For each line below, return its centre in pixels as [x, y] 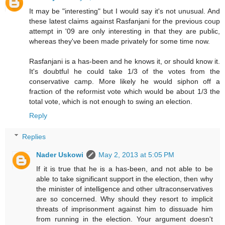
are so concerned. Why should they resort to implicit [125, 199]
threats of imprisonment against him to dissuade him [125, 209]
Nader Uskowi [60, 154]
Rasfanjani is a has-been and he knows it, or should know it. [125, 62]
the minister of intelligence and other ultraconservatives [125, 189]
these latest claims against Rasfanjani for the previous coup [125, 21]
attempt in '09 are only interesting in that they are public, [125, 31]
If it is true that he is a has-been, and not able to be [125, 168]
